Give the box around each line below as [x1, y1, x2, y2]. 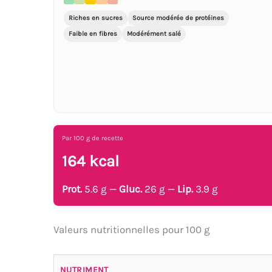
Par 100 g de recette [62, 134, 123, 142]
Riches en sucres [69, 13, 123, 22]
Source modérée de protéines [132, 13, 224, 22]
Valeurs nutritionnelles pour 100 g [53, 223, 210, 236]
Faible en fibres [69, 29, 117, 38]
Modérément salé [127, 29, 181, 38]
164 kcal [62, 151, 119, 171]
